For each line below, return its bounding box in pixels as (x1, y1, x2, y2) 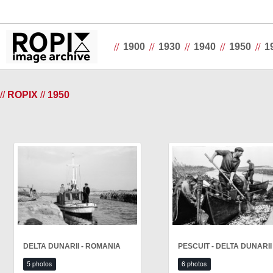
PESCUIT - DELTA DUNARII (178, 242, 272, 251)
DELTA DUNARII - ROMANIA (23, 242, 121, 251)
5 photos (27, 259, 52, 269)
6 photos (182, 259, 207, 269)
